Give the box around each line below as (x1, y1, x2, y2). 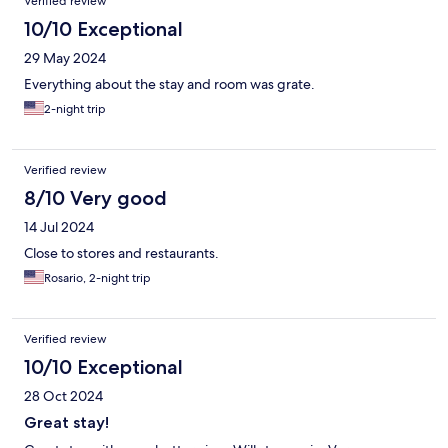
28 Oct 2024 (24, 387, 103, 406)
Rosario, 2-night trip (44, 270, 151, 287)
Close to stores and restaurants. (24, 244, 219, 263)
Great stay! (24, 413, 109, 433)
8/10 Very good (24, 186, 167, 211)
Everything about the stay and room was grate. (24, 75, 315, 94)
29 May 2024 (24, 49, 106, 68)
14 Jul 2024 (24, 218, 94, 237)
